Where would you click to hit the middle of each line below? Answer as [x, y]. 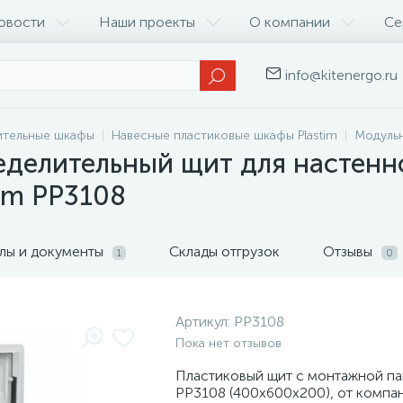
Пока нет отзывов [228, 343]
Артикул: [205, 322]
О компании [290, 22]
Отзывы [349, 251]
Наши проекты [147, 22]
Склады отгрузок [224, 251]
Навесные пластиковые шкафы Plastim [224, 135]
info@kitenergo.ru [341, 75]
